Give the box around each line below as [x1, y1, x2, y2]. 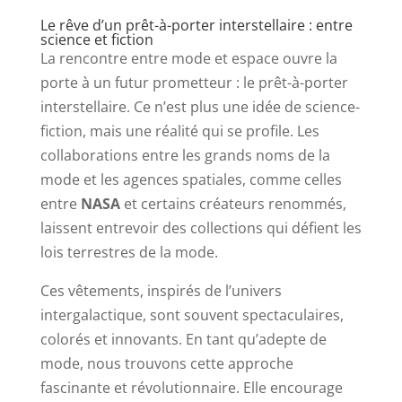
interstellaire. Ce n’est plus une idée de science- [39, 96, 360, 117]
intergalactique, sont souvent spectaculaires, [39, 304, 344, 325]
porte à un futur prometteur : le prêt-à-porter [39, 72, 348, 92]
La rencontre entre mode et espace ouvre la [39, 48, 337, 68]
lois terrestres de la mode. [39, 241, 218, 262]
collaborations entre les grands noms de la [39, 144, 330, 165]
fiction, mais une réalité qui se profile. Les [39, 120, 319, 141]
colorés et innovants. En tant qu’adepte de [39, 328, 327, 349]
